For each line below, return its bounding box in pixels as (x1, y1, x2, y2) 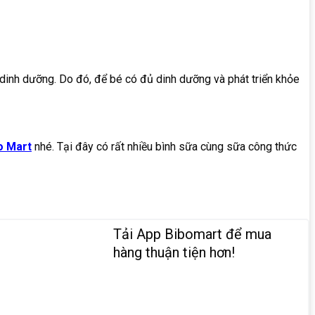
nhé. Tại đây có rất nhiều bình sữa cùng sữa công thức (32, 139, 297, 153)
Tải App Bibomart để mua (112, 226, 271, 243)
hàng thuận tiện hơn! (112, 244, 235, 262)
